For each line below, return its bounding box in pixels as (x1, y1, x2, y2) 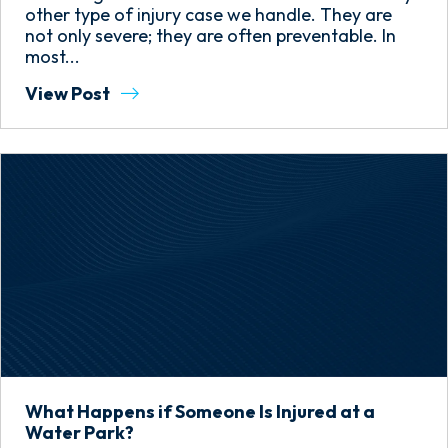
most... (25, 45, 80, 68)
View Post (25, 82, 113, 105)
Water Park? (25, 421, 134, 444)
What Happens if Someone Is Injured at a (25, 400, 375, 423)
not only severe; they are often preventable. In (25, 24, 396, 47)
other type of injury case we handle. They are (25, 3, 392, 26)
